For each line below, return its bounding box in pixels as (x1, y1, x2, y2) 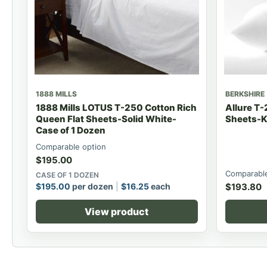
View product (85, 205, 149, 218)
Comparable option (36, 141, 106, 151)
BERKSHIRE (225, 89, 265, 98)
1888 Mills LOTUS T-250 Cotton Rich (36, 101, 197, 113)
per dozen (70, 181, 113, 191)
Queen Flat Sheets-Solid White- (36, 113, 176, 125)
